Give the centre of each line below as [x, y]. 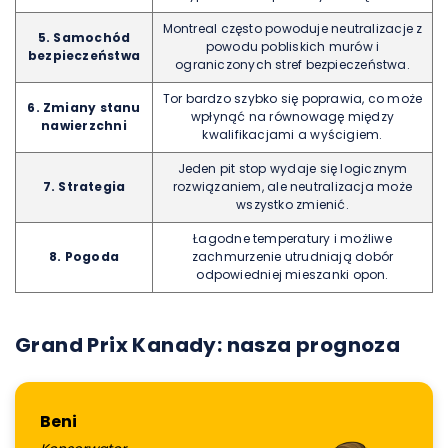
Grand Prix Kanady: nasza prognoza [208, 345]
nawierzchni [84, 125]
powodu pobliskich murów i [292, 46]
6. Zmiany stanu [84, 107]
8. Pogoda [84, 256]
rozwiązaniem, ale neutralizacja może [292, 186]
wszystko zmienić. [292, 204]
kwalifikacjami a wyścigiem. [292, 134]
